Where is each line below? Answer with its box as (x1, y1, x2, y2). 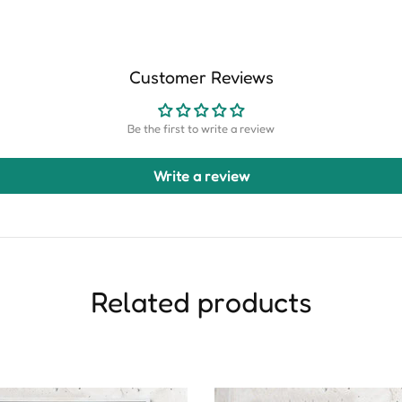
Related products (90, 284, 312, 319)
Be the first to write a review (127, 121, 275, 135)
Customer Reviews (128, 66, 274, 88)
